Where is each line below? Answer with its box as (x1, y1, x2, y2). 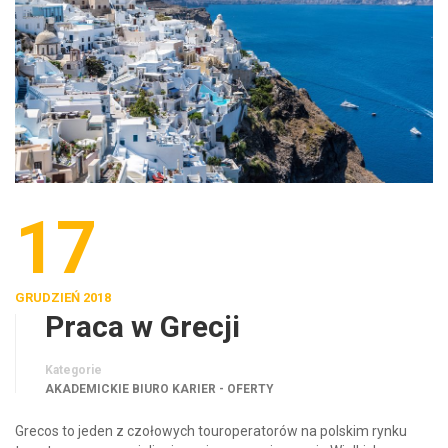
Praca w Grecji (45, 309, 240, 345)
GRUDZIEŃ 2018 (15, 290, 111, 306)
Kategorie (45, 363, 102, 378)
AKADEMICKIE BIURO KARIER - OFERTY (45, 382, 274, 397)
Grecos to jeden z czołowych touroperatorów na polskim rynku (15, 423, 407, 440)
